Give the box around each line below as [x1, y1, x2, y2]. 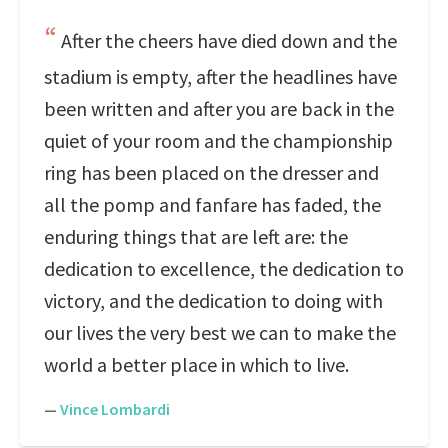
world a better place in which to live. [44, 352, 349, 377]
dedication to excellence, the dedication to [44, 256, 404, 281]
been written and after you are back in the [44, 96, 394, 121]
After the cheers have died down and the [61, 28, 397, 53]
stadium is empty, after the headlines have [44, 64, 397, 89]
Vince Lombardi [60, 399, 170, 419]
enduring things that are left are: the [44, 224, 348, 249]
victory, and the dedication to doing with [44, 288, 383, 313]
